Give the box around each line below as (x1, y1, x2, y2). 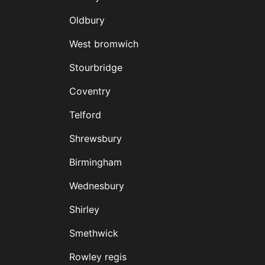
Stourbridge (69, 62, 122, 74)
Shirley (69, 203, 99, 216)
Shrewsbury (69, 132, 122, 145)
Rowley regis (69, 251, 127, 263)
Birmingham (69, 156, 122, 169)
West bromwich (69, 38, 138, 50)
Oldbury (69, 14, 105, 27)
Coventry (69, 85, 111, 98)
